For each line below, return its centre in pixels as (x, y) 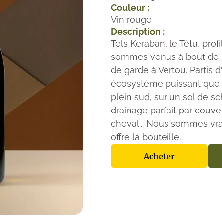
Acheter (159, 156)
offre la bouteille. (146, 137)
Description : (138, 31)
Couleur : (130, 7)
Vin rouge (131, 19)
